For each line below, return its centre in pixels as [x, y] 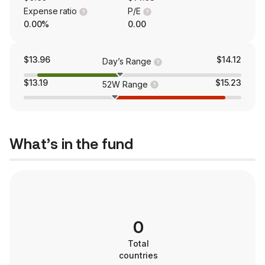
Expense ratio [51, 11]
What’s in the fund [71, 145]
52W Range [125, 84]
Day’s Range [127, 61]
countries [138, 256]
